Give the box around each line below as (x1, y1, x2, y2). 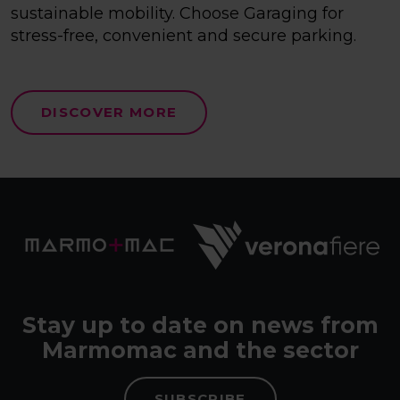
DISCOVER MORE (41, 104, 178, 121)
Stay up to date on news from (21, 312, 379, 339)
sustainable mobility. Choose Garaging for (11, 4, 344, 24)
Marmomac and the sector (41, 337, 359, 364)
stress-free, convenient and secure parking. (11, 26, 356, 46)
